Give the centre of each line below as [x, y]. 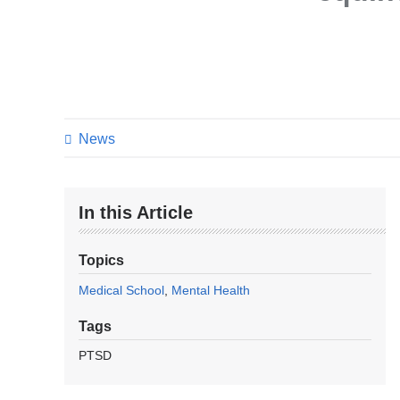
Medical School [121, 291]
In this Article [136, 213]
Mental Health [211, 291]
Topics [101, 261]
